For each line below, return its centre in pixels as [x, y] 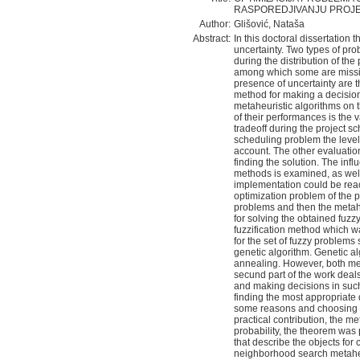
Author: [215, 24]
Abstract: [212, 39]
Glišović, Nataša [269, 24]
